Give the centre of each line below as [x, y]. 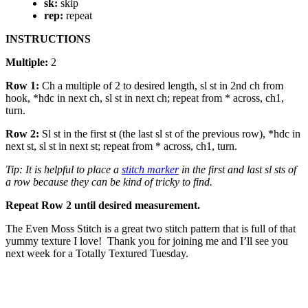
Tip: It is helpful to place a [64, 169]
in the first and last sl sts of [238, 169]
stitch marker [150, 169]
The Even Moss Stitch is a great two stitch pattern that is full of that [151, 228]
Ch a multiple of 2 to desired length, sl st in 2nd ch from [161, 85]
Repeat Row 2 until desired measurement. [103, 205]
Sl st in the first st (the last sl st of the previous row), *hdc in [171, 133]
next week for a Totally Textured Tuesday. [97, 253]
